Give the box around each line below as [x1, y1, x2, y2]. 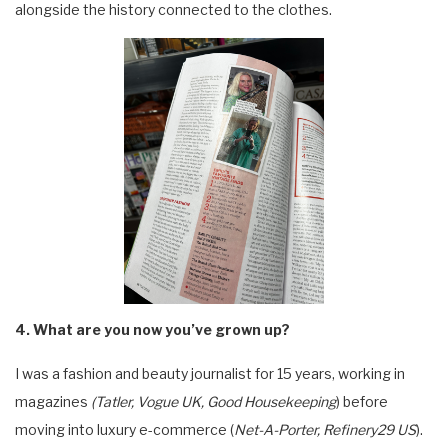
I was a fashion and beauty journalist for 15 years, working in [15, 365, 405, 383]
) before [336, 393, 388, 411]
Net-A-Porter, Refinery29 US [234, 421, 416, 439]
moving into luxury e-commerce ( [15, 421, 234, 439]
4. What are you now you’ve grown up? [15, 321, 290, 339]
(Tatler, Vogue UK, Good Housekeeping [91, 393, 336, 411]
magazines [15, 393, 91, 411]
